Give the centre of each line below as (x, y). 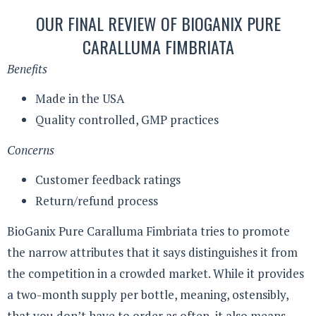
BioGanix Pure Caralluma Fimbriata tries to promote (148, 231)
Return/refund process (97, 201)
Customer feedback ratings (108, 180)
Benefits (27, 68)
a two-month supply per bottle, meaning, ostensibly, (148, 294)
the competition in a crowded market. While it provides (156, 273)
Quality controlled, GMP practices (127, 120)
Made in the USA (80, 99)
